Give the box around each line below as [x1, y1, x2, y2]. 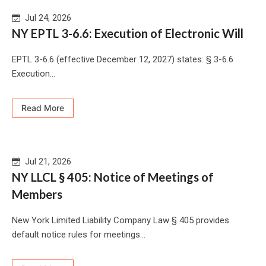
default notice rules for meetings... [12, 229, 145, 240]
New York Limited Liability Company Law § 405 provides [12, 215, 229, 226]
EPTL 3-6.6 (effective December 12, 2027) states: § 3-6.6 [12, 54, 233, 65]
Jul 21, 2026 [20, 156, 71, 167]
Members [12, 187, 62, 202]
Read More [21, 103, 64, 113]
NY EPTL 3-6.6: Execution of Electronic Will [12, 26, 243, 41]
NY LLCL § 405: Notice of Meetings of [12, 170, 214, 185]
